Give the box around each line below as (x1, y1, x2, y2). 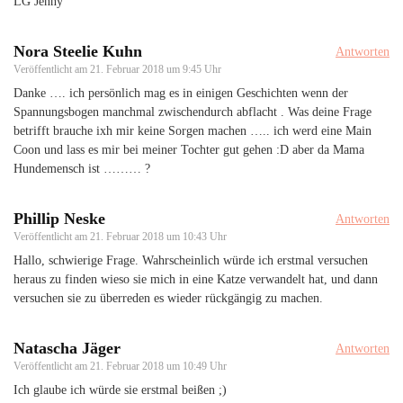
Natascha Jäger (13, 338, 121, 357)
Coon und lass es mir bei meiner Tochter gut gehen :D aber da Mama (13, 142, 364, 157)
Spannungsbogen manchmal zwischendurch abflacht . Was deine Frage (13, 104, 372, 119)
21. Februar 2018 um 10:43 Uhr (90, 229, 227, 243)
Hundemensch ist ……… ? (13, 161, 150, 175)
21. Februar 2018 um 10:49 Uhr (90, 359, 227, 372)
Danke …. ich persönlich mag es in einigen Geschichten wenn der (13, 85, 348, 100)
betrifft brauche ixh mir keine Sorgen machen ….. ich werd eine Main (13, 123, 372, 138)
